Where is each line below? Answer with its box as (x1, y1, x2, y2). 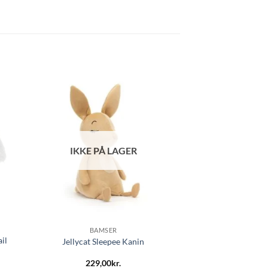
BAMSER (89, 226, 117, 234)
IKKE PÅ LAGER (69, 145, 137, 157)
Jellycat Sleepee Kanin (62, 236, 145, 246)
